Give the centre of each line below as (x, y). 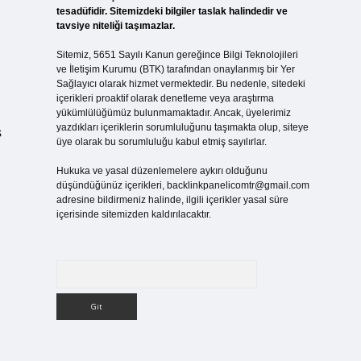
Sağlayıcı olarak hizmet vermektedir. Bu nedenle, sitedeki (180, 84)
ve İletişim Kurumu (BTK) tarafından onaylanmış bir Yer (175, 69)
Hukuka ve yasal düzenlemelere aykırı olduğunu (162, 171)
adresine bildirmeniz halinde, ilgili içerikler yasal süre (172, 200)
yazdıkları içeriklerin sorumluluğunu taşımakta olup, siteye (182, 127)
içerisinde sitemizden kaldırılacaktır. (133, 214)
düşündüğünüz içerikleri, (111, 185)
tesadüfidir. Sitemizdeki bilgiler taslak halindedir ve (172, 11)
